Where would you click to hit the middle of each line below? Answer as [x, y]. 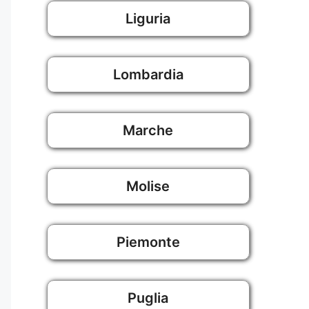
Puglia [148, 298]
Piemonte [148, 242]
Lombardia [148, 74]
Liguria [148, 18]
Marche [148, 130]
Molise [148, 187]
